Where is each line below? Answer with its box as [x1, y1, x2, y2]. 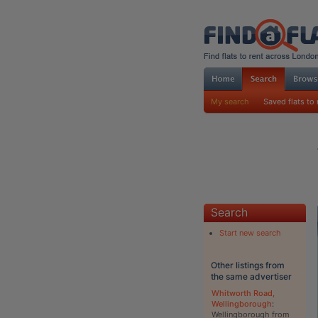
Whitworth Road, [211, 287, 275, 298]
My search [210, 96, 249, 106]
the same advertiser [210, 270, 292, 282]
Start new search [219, 227, 281, 238]
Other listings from [210, 259, 285, 270]
